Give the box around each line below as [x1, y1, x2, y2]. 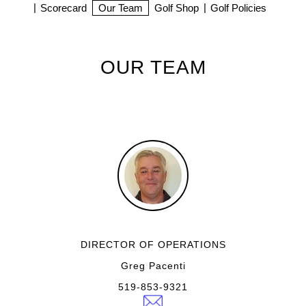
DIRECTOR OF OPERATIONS [80, 239, 226, 250]
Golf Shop [154, 2, 199, 14]
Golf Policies [210, 2, 266, 14]
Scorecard [40, 2, 87, 14]
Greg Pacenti [120, 260, 186, 271]
